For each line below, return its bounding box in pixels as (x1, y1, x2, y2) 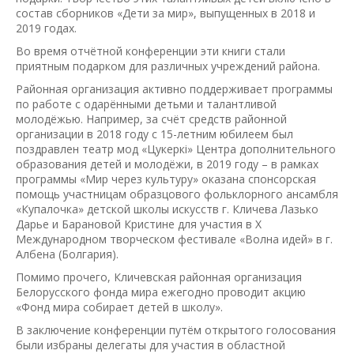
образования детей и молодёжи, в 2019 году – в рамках (16, 156, 318, 171)
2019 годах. (16, 20, 77, 36)
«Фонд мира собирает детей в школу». (16, 299, 223, 314)
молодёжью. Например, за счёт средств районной (16, 111, 287, 126)
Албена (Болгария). (16, 246, 119, 262)
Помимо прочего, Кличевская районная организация (16, 269, 302, 284)
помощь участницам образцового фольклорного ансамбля (16, 186, 338, 201)
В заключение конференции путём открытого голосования (16, 322, 336, 337)
